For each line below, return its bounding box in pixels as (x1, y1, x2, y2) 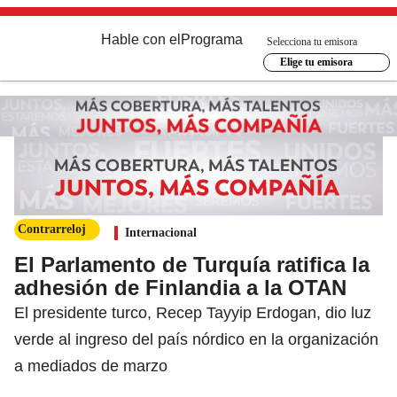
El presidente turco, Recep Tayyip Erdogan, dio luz (14, 303, 371, 322)
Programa (181, 32, 243, 47)
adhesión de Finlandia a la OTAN (14, 275, 346, 300)
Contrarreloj (18, 222, 86, 236)
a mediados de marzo (14, 356, 167, 375)
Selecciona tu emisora (267, 35, 357, 48)
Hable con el (101, 32, 181, 47)
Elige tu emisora (279, 56, 353, 68)
